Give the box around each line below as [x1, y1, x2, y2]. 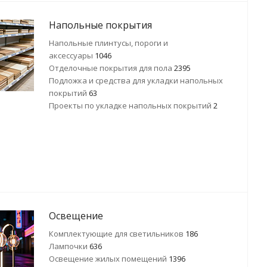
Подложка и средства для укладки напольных [49, 75, 223, 86]
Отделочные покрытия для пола [49, 63, 174, 73]
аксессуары [49, 50, 95, 61]
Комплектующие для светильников [49, 228, 185, 239]
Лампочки [49, 241, 89, 252]
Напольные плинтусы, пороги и [49, 38, 168, 48]
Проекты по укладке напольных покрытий [49, 100, 213, 111]
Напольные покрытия [49, 18, 152, 32]
